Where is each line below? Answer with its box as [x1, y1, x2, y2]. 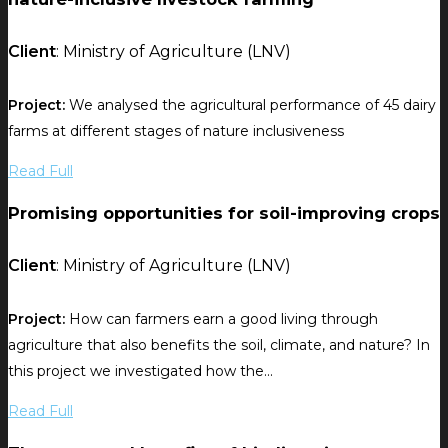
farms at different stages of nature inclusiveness [8, 121, 344, 140]
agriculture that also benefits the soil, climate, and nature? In [8, 335, 430, 354]
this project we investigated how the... [8, 361, 273, 380]
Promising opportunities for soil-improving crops [8, 203, 440, 224]
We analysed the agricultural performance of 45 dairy [65, 95, 436, 114]
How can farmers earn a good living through [65, 309, 378, 328]
